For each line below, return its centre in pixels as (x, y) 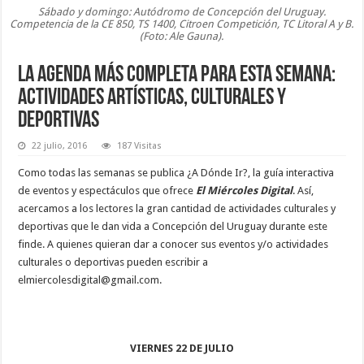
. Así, (303, 190)
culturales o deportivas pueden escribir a (113, 262)
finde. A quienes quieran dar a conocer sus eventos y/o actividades (173, 244)
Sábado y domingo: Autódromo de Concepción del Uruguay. (182, 11)
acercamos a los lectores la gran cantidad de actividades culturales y (177, 208)
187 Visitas (140, 145)
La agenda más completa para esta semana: (177, 75)
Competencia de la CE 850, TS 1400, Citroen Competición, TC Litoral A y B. (182, 24)
